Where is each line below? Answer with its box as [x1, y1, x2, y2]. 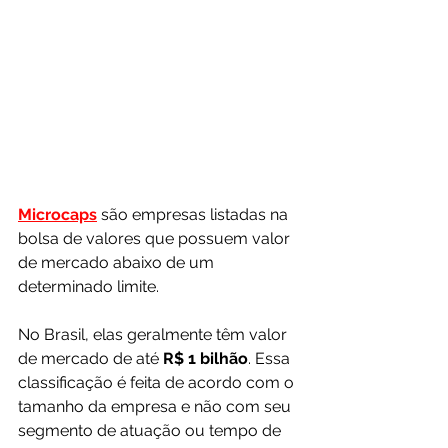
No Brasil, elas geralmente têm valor [18, 324, 291, 344]
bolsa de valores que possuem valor [18, 228, 294, 248]
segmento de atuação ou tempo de [18, 420, 285, 440]
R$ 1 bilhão [163, 348, 248, 368]
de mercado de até [18, 348, 163, 368]
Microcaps [18, 204, 97, 224]
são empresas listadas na [97, 204, 292, 224]
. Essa [248, 348, 294, 368]
